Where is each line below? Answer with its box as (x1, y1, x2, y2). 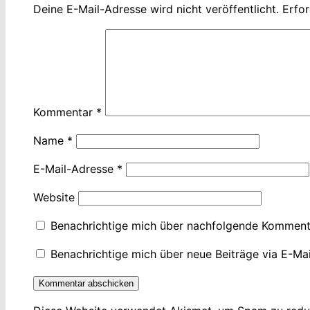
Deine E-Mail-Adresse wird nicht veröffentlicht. (33, 2, 279, 16)
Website (33, 190, 75, 204)
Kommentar (33, 105, 96, 119)
